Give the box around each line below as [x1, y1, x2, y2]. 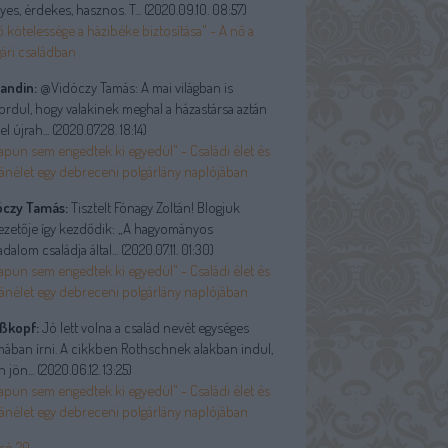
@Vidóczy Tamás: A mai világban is [37, 78, 233, 97]
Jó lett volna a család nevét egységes [39, 318, 249, 337]
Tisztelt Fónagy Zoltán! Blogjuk [68, 198, 240, 217]
